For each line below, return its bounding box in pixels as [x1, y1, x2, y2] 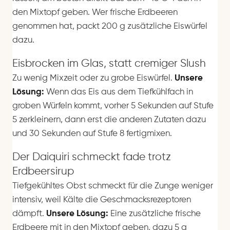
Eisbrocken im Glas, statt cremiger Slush [12, 58, 206, 69]
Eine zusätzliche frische [108, 209, 201, 218]
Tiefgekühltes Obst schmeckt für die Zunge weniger [12, 181, 213, 190]
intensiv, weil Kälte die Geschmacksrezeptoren [12, 195, 191, 204]
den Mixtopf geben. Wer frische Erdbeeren [12, 8, 178, 17]
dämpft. [12, 209, 46, 218]
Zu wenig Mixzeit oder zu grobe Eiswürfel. [12, 73, 175, 83]
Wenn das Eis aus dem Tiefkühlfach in [44, 87, 193, 97]
